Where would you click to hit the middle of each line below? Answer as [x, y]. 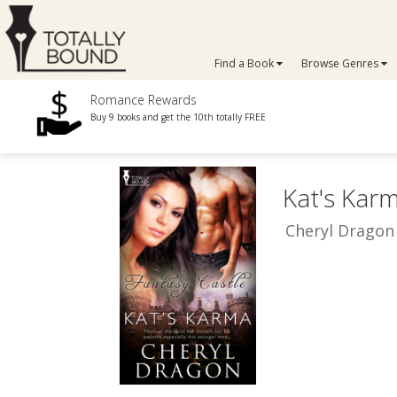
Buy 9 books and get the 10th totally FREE [179, 117]
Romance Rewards [144, 100]
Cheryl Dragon [340, 230]
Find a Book [246, 63]
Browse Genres [341, 63]
